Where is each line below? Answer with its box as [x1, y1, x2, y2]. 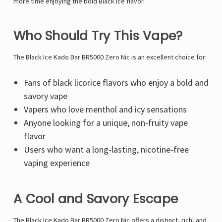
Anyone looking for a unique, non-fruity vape [23, 117, 188, 129]
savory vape [23, 90, 67, 102]
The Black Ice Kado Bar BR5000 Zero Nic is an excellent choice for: [13, 53, 207, 62]
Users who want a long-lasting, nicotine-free [23, 144, 189, 156]
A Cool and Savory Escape [13, 190, 178, 208]
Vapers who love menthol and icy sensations [23, 104, 187, 115]
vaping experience [23, 157, 90, 169]
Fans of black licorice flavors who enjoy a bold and [23, 77, 209, 89]
